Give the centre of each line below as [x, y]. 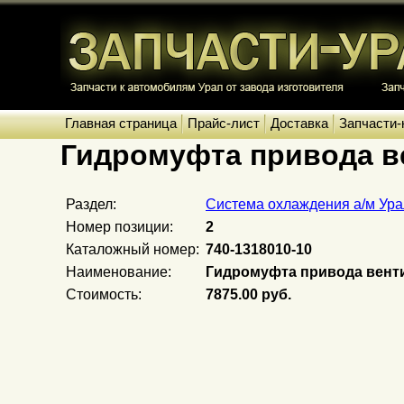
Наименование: [119, 272]
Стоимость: [104, 295]
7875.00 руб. [248, 295]
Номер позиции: [119, 227]
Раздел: [91, 205]
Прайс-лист [224, 123]
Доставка [299, 123]
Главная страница [121, 123]
